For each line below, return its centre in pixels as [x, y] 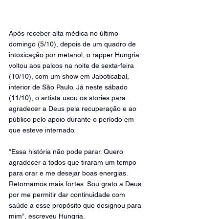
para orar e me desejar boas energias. [69, 173]
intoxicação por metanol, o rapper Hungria [75, 55]
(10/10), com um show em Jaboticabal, [70, 76]
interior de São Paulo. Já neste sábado [69, 87]
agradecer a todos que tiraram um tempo [74, 162]
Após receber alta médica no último [65, 33]
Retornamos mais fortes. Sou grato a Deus [76, 184]
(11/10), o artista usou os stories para [68, 98]
